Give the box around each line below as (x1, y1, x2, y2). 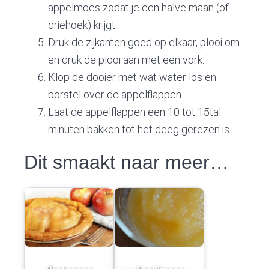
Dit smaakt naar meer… (24, 151, 229, 173)
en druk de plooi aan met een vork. (48, 53, 205, 66)
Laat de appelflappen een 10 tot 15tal (48, 105, 222, 118)
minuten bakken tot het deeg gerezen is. (48, 122, 232, 136)
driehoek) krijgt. (48, 18, 118, 31)
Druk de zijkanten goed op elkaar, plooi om (48, 35, 240, 49)
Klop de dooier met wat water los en (48, 70, 217, 83)
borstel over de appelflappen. (48, 88, 184, 101)
